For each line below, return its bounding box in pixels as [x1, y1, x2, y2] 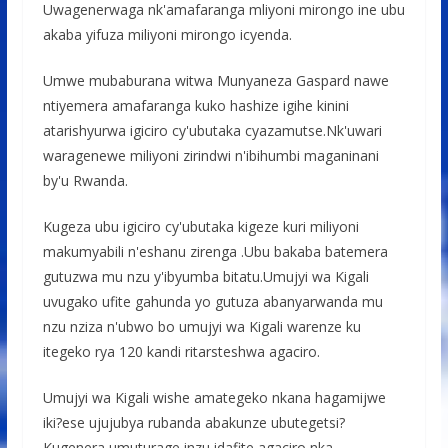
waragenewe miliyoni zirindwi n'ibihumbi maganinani [42, 146, 379, 166]
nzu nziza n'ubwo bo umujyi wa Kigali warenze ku [42, 317, 361, 337]
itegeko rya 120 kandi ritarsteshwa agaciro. [42, 342, 320, 362]
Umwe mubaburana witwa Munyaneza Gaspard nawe [42, 71, 389, 91]
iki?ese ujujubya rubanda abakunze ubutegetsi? [42, 413, 345, 433]
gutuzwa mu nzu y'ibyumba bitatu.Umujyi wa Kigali [42, 267, 369, 287]
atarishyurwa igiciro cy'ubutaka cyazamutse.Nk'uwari [42, 121, 382, 141]
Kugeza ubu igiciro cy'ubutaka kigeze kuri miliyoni [42, 217, 359, 237]
